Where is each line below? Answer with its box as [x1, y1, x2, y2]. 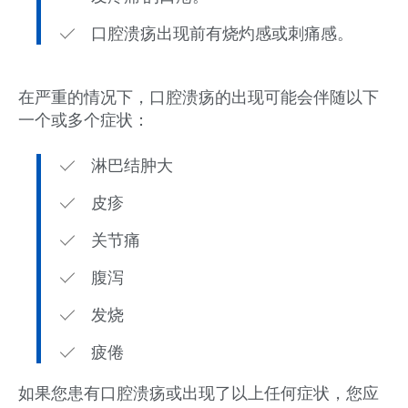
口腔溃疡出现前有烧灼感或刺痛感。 [91, 23, 353, 44]
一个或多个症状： [18, 109, 149, 130]
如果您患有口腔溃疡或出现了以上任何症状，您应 [18, 382, 379, 403]
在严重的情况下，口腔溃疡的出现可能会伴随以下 [18, 87, 379, 107]
